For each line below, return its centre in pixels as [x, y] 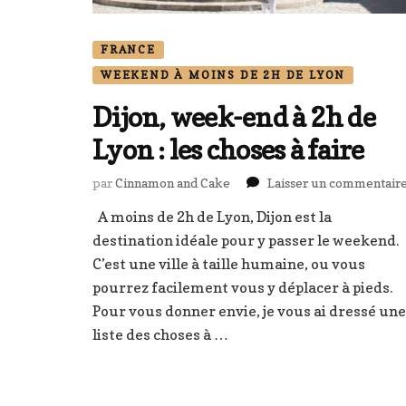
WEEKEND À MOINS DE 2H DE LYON [223, 74]
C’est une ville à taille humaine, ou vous [229, 263]
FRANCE [128, 49]
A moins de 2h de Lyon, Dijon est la [212, 216]
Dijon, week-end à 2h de [234, 117]
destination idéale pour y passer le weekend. [246, 240]
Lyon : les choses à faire [228, 150]
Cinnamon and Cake [173, 182]
